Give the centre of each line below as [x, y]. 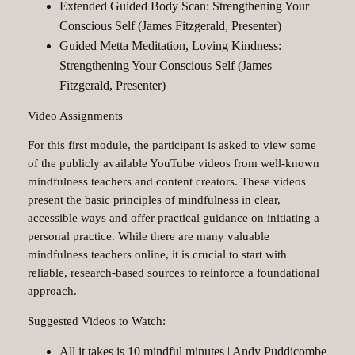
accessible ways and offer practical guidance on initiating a [173, 218]
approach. [52, 291]
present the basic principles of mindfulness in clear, [154, 200]
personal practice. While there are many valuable [148, 237]
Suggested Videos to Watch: [96, 321]
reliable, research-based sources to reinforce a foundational [173, 273]
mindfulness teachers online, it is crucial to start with [157, 255]
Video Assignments [75, 115]
